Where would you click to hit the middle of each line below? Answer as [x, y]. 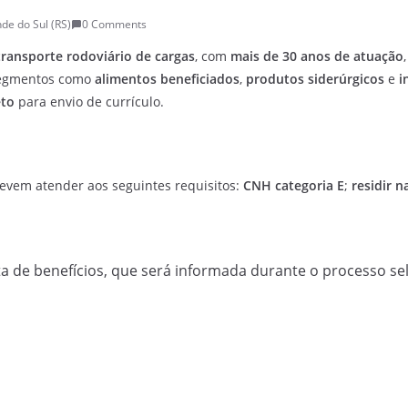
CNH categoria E [294, 185]
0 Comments [114, 24]
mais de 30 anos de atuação [317, 56]
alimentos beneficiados [167, 79]
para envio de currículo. [89, 102]
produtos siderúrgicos [315, 79]
